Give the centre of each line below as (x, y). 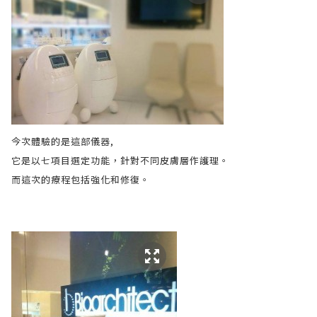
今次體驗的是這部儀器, (64, 141)
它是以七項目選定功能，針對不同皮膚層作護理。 (120, 160)
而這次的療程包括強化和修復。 (81, 179)
